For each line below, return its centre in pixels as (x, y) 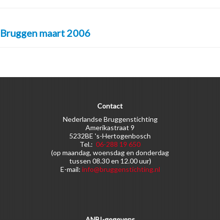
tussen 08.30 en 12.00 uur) (110, 161)
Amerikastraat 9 (110, 127)
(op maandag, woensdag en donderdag (110, 152)
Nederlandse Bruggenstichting (110, 119)
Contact (110, 106)
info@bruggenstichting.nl (121, 169)
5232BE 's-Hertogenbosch (110, 136)
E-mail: (71, 169)
